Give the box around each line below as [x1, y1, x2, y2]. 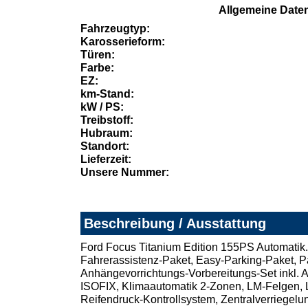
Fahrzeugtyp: [80, 23, 150, 35]
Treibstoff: [80, 114, 133, 126]
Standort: [80, 140, 129, 153]
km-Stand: [80, 88, 134, 100]
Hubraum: [80, 127, 133, 140]
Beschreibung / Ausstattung [84, 216, 266, 232]
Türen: [80, 49, 115, 61]
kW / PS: [80, 101, 124, 113]
